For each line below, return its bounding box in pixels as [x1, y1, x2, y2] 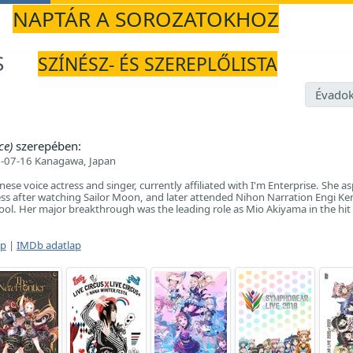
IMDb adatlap [16, 238, 81, 252]
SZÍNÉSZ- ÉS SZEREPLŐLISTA [37, 51, 277, 76]
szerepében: [12, 138, 81, 154]
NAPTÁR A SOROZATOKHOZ [12, 5, 279, 33]
